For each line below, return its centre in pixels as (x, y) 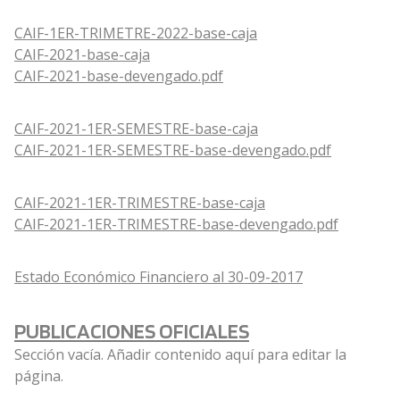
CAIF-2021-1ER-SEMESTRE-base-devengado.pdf (173, 150)
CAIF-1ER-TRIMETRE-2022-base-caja (136, 33)
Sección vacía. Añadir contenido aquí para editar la (180, 355)
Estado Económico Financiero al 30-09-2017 (158, 277)
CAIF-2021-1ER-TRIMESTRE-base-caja (140, 203)
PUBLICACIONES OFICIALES (132, 331)
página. (39, 376)
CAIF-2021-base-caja (82, 55)
